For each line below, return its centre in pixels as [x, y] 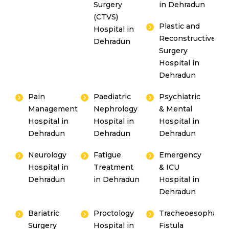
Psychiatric [180, 97]
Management [53, 109]
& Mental [176, 109]
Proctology [114, 213]
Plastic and [180, 26]
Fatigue [108, 155]
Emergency [180, 155]
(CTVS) [106, 17]
